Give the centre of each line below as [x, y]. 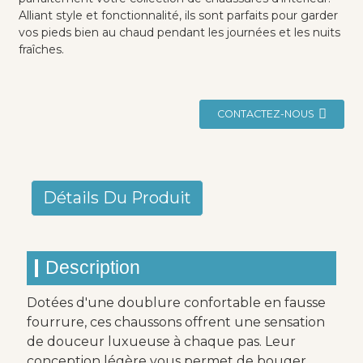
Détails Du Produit [117, 197]
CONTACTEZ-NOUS [266, 113]
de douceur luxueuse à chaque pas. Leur [161, 341]
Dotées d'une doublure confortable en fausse [176, 302]
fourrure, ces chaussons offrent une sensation [175, 322]
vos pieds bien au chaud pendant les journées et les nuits [179, 32]
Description [92, 267]
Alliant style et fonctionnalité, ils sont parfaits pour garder [178, 15]
